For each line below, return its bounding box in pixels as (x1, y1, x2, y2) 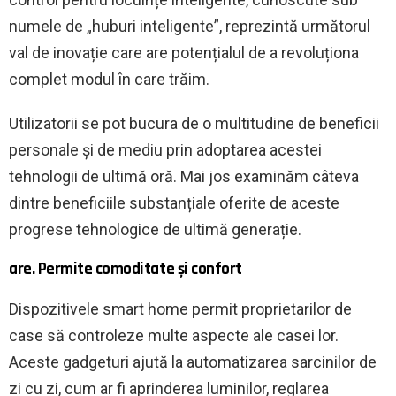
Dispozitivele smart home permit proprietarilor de (9, 299, 352, 318)
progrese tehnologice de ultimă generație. (9, 219, 301, 239)
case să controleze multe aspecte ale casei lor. (9, 325, 339, 345)
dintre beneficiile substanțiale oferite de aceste (9, 193, 339, 212)
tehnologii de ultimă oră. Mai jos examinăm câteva (9, 166, 359, 186)
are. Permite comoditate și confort (9, 257, 242, 280)
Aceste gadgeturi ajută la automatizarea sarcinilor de (9, 352, 377, 371)
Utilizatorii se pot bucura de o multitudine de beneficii (9, 113, 379, 133)
